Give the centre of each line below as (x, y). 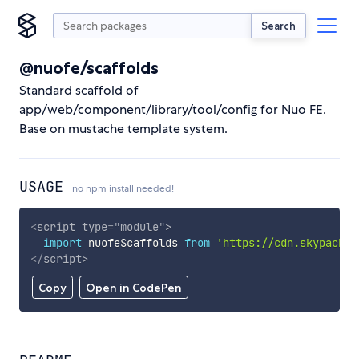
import (62, 242)
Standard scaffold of (79, 90)
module (139, 226)
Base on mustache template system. (123, 129)
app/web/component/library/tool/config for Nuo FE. (173, 109)
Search (278, 25)
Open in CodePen (133, 288)
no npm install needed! (123, 188)
